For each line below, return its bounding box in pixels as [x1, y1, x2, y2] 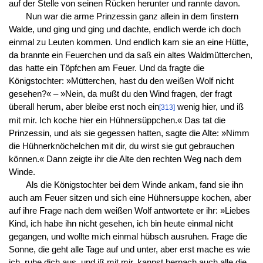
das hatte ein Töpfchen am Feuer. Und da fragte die [8, 63, 204, 73]
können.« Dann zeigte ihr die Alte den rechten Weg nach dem [8, 154, 242, 164]
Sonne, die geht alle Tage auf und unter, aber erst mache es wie [8, 244, 250, 254]
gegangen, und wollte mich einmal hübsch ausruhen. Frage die [8, 231, 247, 241]
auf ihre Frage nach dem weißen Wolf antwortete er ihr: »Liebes [8, 205, 250, 215]
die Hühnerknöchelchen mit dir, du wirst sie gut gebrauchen [8, 141, 234, 151]
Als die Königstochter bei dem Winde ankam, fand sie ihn [25, 180, 243, 190]
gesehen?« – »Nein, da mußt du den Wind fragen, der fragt [8, 89, 232, 99]
